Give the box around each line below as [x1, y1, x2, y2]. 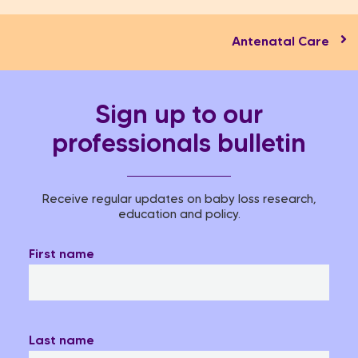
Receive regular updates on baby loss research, [42, 194, 316, 206]
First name [29, 249, 94, 261]
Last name [29, 336, 94, 348]
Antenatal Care [232, 37, 329, 49]
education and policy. [117, 209, 241, 221]
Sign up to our [95, 105, 263, 129]
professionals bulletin [52, 134, 306, 157]
